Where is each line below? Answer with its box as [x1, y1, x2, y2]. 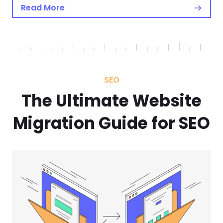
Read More [21, 2, 65, 14]
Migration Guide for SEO [13, 112, 210, 135]
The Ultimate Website [21, 90, 202, 112]
